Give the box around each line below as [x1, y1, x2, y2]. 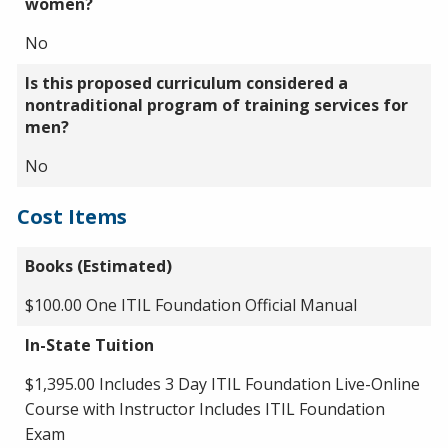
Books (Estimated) [25, 254, 172, 277]
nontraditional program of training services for [25, 93, 408, 116]
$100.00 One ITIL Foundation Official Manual [25, 293, 357, 316]
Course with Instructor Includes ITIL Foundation [25, 397, 385, 420]
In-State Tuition [25, 333, 154, 356]
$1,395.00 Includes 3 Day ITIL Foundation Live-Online [25, 372, 420, 395]
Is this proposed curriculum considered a [25, 71, 348, 94]
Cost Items [17, 202, 127, 230]
